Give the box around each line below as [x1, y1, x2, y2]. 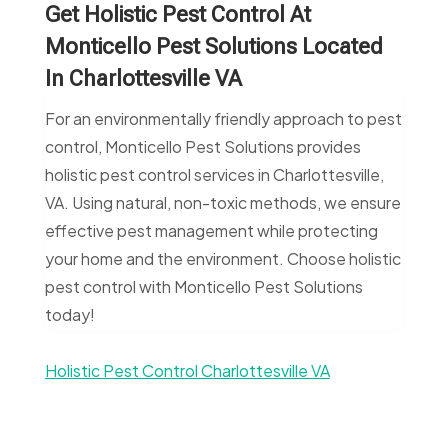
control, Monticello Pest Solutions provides [44, 136, 361, 158]
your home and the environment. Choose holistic [44, 248, 401, 270]
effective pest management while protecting [44, 220, 378, 242]
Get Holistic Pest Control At [44, 2, 311, 28]
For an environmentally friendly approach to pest [44, 108, 402, 130]
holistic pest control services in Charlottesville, [44, 164, 384, 186]
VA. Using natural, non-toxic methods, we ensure [44, 192, 401, 214]
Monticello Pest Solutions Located [44, 34, 383, 60]
